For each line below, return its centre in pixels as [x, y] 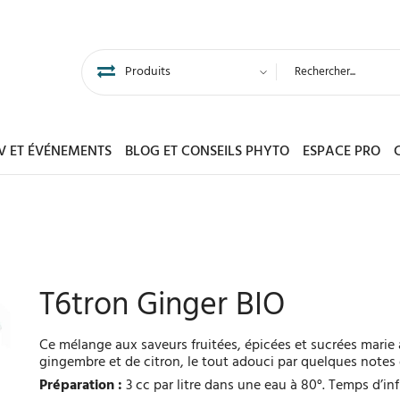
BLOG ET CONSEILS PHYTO [207, 152]
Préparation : [80, 386]
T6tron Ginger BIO [162, 307]
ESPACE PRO [342, 152]
